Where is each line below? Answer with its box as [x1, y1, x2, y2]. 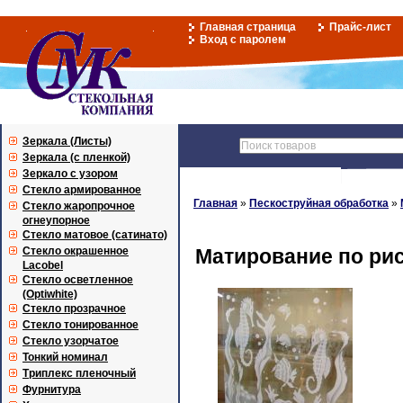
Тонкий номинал [22, 351, 108, 363]
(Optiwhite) [22, 288, 77, 300]
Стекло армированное [22, 184, 141, 196]
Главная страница [200, 21, 296, 33]
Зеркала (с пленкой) [22, 151, 130, 164]
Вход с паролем [200, 33, 286, 46]
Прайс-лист [329, 21, 391, 33]
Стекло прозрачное [22, 302, 126, 315]
